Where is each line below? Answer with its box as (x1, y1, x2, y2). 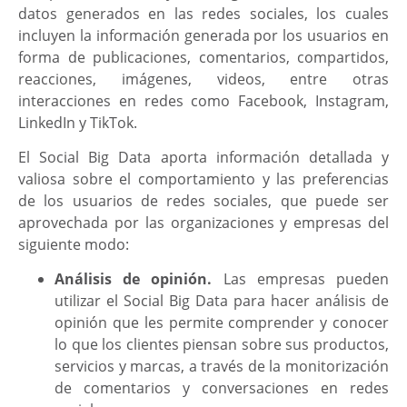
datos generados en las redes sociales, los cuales (18, 3, 389, 24)
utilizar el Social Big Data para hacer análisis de (55, 291, 389, 312)
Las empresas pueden (212, 269, 390, 290)
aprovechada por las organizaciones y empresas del (18, 212, 389, 233)
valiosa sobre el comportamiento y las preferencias (18, 168, 389, 189)
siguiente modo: (18, 233, 129, 254)
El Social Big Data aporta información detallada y (18, 146, 389, 167)
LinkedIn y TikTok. (18, 112, 137, 133)
